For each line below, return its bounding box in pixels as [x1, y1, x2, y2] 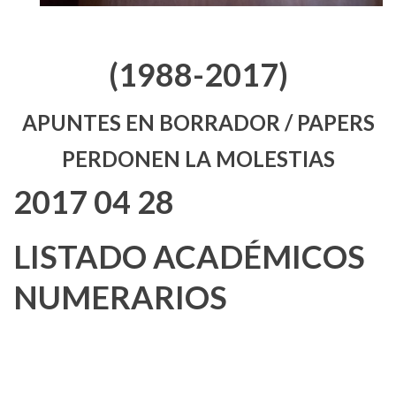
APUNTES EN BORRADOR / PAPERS [21, 109, 375, 135]
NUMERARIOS [13, 277, 227, 316]
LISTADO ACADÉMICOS [13, 236, 365, 276]
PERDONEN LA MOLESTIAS [61, 145, 335, 171]
